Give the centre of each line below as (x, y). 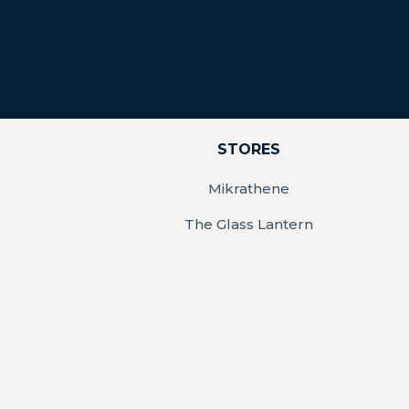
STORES (248, 149)
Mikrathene (248, 188)
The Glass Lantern (248, 224)
